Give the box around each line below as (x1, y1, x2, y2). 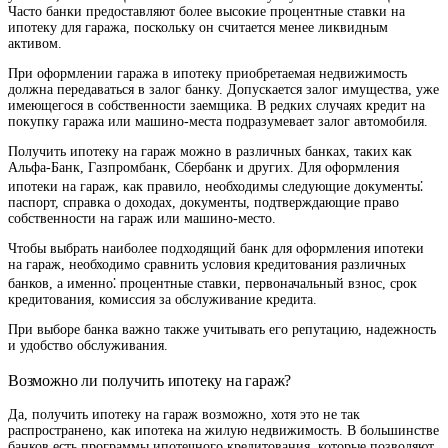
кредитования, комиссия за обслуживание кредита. (8, 292, 317, 308)
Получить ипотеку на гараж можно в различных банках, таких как (8, 144, 412, 160)
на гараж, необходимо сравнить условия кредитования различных (8, 257, 406, 273)
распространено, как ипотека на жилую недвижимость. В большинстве (8, 423, 439, 439)
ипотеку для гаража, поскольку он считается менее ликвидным (8, 20, 388, 36)
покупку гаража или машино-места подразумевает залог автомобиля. (8, 114, 428, 130)
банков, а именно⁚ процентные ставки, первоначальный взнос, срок (8, 276, 417, 292)
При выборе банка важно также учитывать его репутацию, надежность (8, 322, 436, 338)
